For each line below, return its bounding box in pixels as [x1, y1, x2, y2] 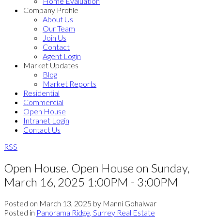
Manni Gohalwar [103, 198, 156, 208]
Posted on [4, 198, 39, 208]
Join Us [43, 33, 66, 42]
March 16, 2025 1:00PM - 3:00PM [4, 174, 178, 189]
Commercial [23, 97, 63, 107]
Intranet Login [23, 116, 69, 125]
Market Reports [43, 79, 96, 88]
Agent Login [43, 51, 81, 61]
